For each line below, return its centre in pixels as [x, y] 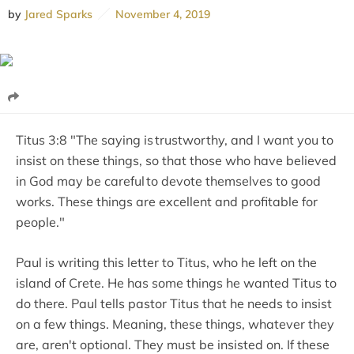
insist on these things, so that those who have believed [176, 160]
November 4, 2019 [160, 14]
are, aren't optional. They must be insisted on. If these [173, 344]
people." [42, 222]
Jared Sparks [58, 14]
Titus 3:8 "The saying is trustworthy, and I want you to [175, 139]
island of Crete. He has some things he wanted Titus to [176, 282]
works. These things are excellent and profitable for [167, 201]
